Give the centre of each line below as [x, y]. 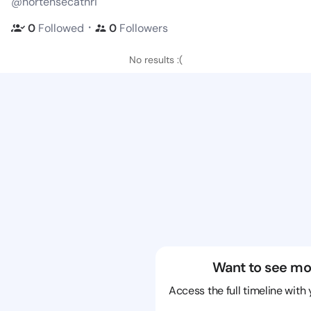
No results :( [155, 60]
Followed [61, 28]
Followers [144, 28]
